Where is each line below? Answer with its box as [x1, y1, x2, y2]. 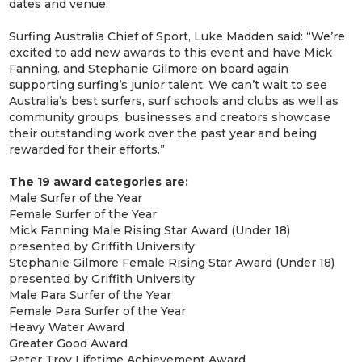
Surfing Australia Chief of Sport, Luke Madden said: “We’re [9, 28, 346, 44]
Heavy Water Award [9, 319, 125, 335]
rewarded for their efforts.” [9, 141, 166, 157]
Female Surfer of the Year [9, 206, 158, 221]
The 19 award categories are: [9, 174, 189, 189]
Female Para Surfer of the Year [9, 303, 187, 318]
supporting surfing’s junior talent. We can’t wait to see [9, 77, 328, 92]
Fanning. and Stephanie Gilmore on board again [9, 61, 289, 76]
